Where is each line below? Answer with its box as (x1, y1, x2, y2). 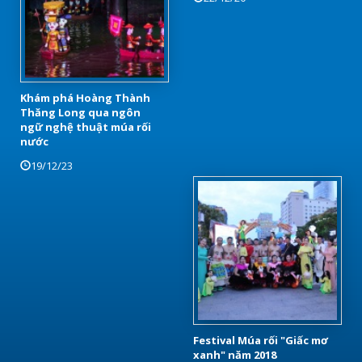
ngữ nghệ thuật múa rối (20, 119, 151, 134)
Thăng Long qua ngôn (20, 104, 141, 120)
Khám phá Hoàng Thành (20, 90, 150, 105)
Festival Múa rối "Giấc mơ (193, 332, 328, 347)
